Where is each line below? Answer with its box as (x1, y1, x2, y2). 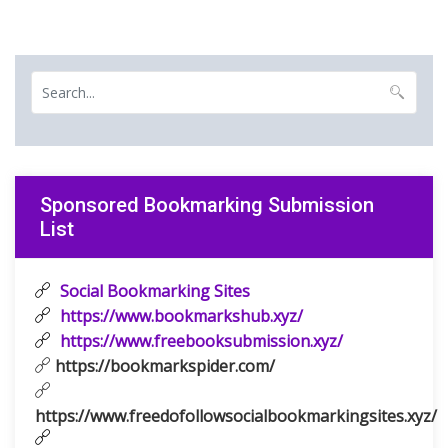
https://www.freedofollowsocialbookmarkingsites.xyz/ (35, 405, 437, 427)
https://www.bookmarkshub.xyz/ (56, 305, 303, 327)
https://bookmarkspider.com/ (51, 355, 275, 377)
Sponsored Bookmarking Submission (40, 193, 374, 217)
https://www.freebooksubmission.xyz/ (56, 330, 343, 352)
